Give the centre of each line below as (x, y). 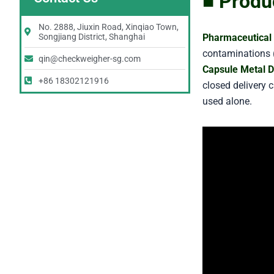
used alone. (227, 101)
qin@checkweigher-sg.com (89, 59)
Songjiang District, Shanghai (91, 37)
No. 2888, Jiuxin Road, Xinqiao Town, (108, 27)
